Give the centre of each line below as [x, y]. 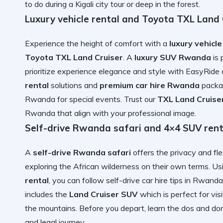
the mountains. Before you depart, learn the [103, 208]
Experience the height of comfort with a [97, 43]
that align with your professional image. [126, 113]
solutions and [74, 85]
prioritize [41, 71]
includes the [47, 194]
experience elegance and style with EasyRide [138, 71]
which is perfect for [174, 194]
